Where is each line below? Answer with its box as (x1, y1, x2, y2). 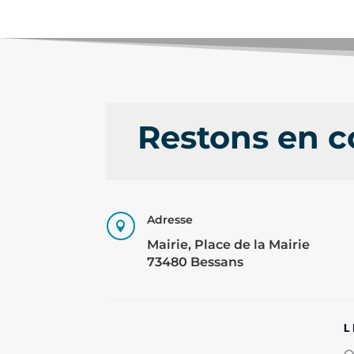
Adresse (146, 212, 193, 227)
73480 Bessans (146, 254, 243, 269)
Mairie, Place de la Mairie (146, 236, 310, 252)
